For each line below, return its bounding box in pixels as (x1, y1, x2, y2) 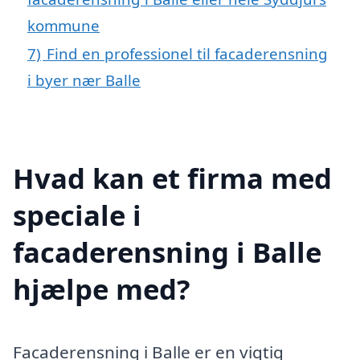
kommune (27, 15, 100, 36)
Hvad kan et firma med (13, 158, 332, 197)
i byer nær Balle (27, 70, 141, 91)
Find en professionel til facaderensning (47, 43, 328, 64)
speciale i (13, 195, 141, 234)
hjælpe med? (13, 269, 190, 308)
